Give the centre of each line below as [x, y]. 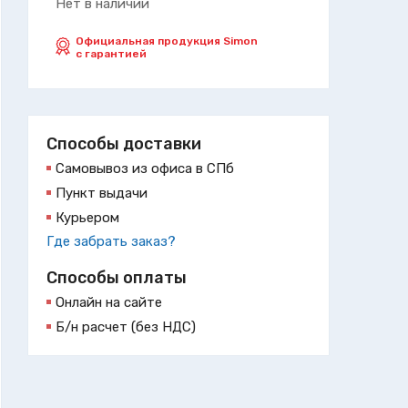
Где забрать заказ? [111, 241]
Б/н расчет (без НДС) [126, 326]
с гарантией [111, 53]
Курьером [87, 217]
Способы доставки [124, 143]
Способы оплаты [117, 277]
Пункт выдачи [102, 193]
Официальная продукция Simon [167, 41]
